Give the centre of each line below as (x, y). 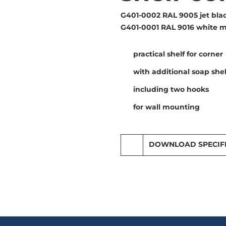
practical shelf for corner (178, 54)
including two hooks (171, 89)
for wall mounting (166, 107)
